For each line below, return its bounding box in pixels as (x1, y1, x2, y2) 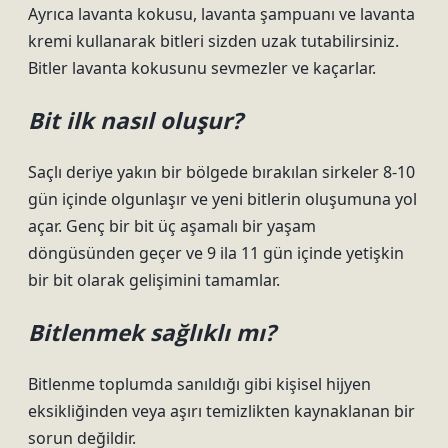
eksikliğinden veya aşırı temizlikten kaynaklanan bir (28, 400, 415, 422)
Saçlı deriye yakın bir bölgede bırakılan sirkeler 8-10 (28, 161, 415, 183)
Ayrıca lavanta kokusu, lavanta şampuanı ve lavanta (28, 3, 415, 25)
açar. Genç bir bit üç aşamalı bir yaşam (28, 215, 316, 237)
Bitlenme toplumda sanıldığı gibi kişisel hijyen (28, 373, 371, 395)
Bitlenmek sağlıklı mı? (28, 317, 276, 348)
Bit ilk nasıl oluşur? (28, 105, 243, 136)
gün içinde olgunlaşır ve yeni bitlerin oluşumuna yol (28, 188, 417, 210)
